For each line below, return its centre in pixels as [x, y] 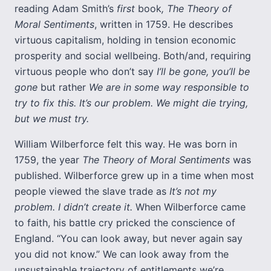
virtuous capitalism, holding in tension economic [125, 40]
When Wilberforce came [191, 207]
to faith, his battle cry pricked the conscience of [125, 223]
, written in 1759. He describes [164, 24]
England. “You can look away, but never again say [129, 238]
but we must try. [52, 119]
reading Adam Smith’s [66, 8]
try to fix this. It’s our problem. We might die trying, [131, 103]
